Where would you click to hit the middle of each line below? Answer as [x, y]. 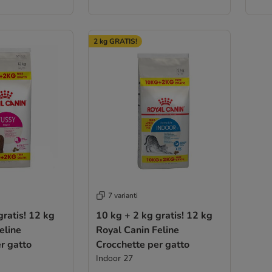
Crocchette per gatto [142, 245]
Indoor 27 [114, 259]
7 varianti [123, 196]
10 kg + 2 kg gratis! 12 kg [154, 216]
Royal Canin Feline [137, 230]
